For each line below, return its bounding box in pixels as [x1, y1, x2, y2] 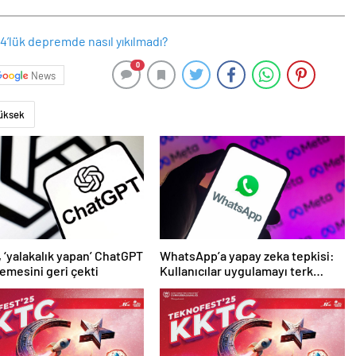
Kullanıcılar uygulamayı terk [159, 263, 313, 279]
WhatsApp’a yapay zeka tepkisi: [159, 248, 335, 264]
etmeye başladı [159, 278, 245, 294]
